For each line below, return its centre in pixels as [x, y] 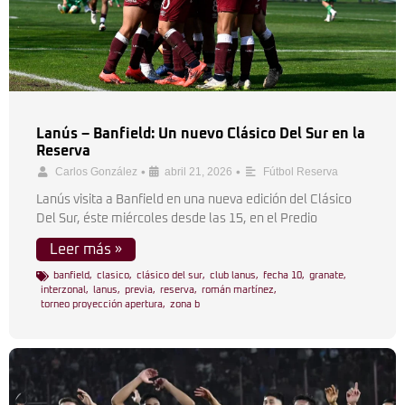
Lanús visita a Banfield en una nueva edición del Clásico [194, 200]
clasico [113, 275]
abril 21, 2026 [198, 172]
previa [139, 290]
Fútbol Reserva [301, 172]
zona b [185, 304]
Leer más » [86, 250]
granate [326, 275]
